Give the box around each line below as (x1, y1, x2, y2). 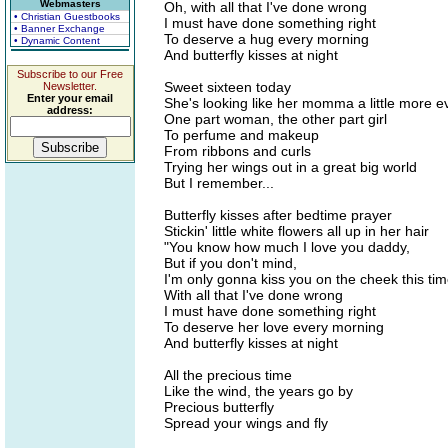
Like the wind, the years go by (164, 383, 353, 399)
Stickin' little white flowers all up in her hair (164, 223, 429, 239)
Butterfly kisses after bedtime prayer (164, 207, 392, 223)
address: (47, 104, 93, 116)
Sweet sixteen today (164, 79, 291, 95)
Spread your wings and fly (164, 415, 328, 431)
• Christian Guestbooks (14, 11, 120, 22)
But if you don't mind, (164, 255, 297, 271)
